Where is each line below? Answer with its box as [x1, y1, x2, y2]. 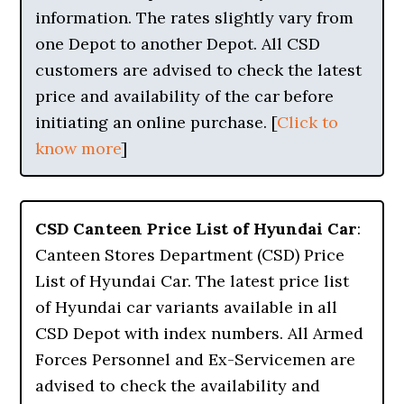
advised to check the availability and [35, 375, 321, 396]
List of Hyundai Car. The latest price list [35, 271, 350, 291]
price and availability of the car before [35, 86, 335, 106]
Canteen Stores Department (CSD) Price [35, 244, 345, 265]
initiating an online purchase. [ [35, 112, 278, 133]
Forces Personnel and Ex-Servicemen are [35, 349, 356, 370]
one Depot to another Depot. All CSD [35, 33, 321, 54]
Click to [277, 112, 339, 133]
